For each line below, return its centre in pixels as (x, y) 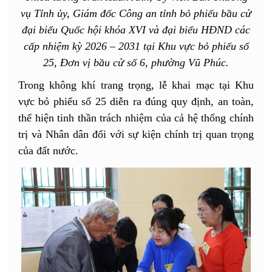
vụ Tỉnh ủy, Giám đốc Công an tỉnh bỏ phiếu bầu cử (136, 13)
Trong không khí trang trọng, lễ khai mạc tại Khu (136, 85)
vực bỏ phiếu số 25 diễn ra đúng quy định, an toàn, (136, 101)
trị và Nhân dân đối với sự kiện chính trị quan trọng (136, 134)
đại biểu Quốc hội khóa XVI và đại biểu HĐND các (136, 29)
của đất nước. (48, 150)
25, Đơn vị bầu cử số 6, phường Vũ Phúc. (136, 62)
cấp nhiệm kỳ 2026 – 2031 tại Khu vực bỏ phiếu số (136, 46)
